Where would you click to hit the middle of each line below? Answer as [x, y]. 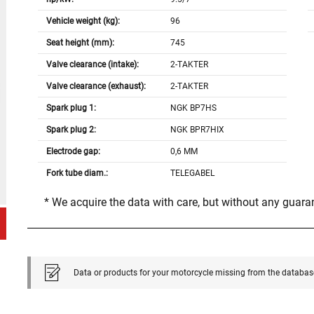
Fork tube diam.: [77, 173]
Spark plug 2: [71, 130]
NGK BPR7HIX [198, 130]
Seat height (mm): [80, 43]
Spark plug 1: [71, 108]
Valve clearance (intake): [92, 65]
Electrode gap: [73, 152]
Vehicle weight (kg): [83, 21]
